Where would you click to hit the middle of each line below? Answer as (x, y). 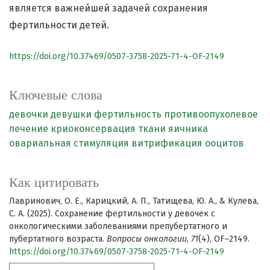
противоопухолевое (211, 115)
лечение (29, 129)
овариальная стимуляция (69, 143)
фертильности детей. (59, 25)
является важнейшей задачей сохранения (108, 8)
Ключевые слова (56, 95)
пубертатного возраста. (58, 239)
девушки (71, 115)
